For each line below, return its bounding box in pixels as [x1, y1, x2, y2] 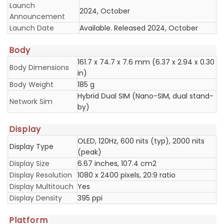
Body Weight [9, 79, 53, 89]
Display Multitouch [9, 181, 73, 191]
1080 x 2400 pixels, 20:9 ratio [77, 170, 175, 180]
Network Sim [9, 96, 52, 106]
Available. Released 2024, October [79, 23, 198, 33]
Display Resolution [9, 170, 72, 180]
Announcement [9, 11, 65, 21]
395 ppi [77, 193, 102, 203]
